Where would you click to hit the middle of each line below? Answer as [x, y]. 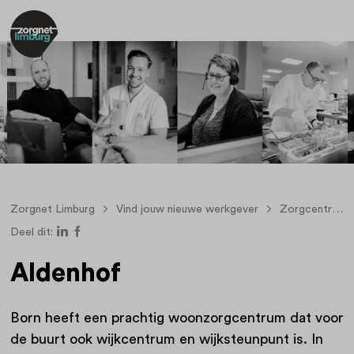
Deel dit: [31, 233]
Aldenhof [65, 274]
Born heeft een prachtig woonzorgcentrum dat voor [177, 318]
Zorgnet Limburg [52, 209]
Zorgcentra [305, 209]
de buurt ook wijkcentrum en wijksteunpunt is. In [166, 339]
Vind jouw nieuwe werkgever [187, 209]
